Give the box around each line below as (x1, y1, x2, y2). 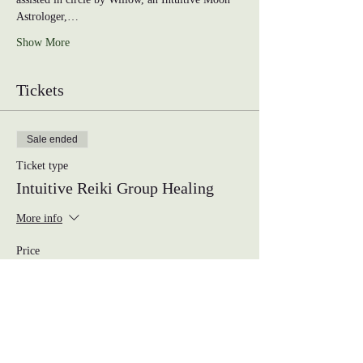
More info (16, 212, 62, 225)
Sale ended (27, 134, 78, 145)
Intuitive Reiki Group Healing (16, 179, 214, 197)
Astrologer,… (16, 11, 79, 23)
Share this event (16, 335, 122, 353)
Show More (16, 36, 70, 49)
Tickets (16, 81, 64, 99)
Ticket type (16, 160, 68, 172)
